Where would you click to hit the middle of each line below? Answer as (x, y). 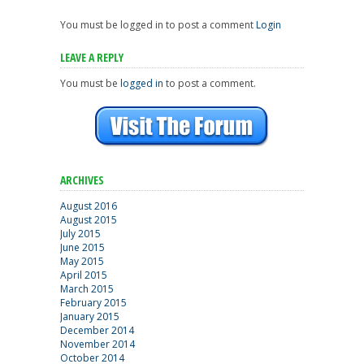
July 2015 (80, 234)
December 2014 (97, 330)
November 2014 (97, 344)
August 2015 (89, 220)
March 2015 (87, 289)
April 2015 (84, 275)
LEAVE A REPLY (92, 57)
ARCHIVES (82, 180)
